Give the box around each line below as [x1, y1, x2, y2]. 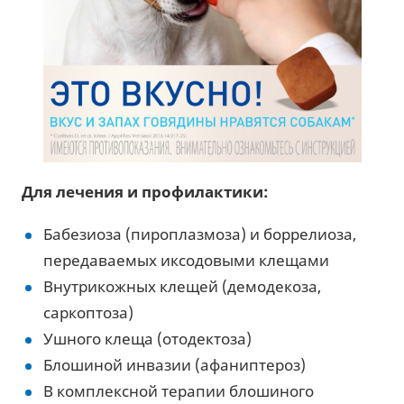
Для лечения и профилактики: [22, 181, 269, 202]
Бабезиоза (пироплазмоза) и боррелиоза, [43, 224, 356, 244]
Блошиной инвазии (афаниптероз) [43, 354, 309, 375]
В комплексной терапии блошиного [43, 381, 314, 401]
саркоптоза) [43, 302, 137, 323]
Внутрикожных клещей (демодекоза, [43, 276, 321, 297]
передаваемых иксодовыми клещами [43, 250, 333, 271]
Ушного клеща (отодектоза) [43, 328, 252, 349]
